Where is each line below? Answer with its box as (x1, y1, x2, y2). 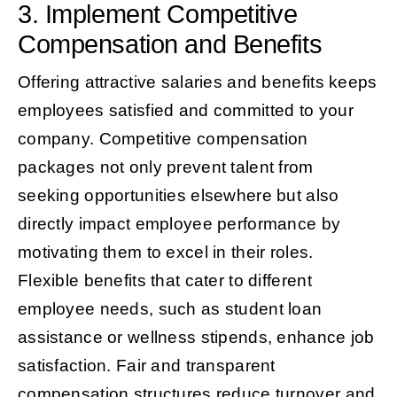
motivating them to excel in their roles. (17, 242, 314, 261)
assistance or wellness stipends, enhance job (17, 327, 375, 346)
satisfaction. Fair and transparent (17, 355, 276, 375)
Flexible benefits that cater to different (17, 270, 312, 290)
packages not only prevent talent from (17, 157, 314, 176)
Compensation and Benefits (17, 29, 323, 58)
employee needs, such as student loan (17, 299, 323, 318)
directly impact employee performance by (17, 214, 341, 233)
